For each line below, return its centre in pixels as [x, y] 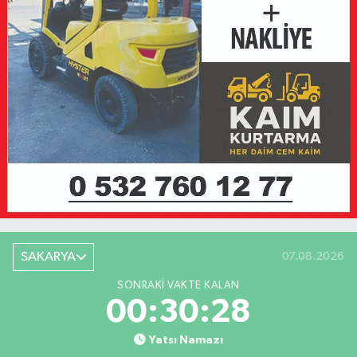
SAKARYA [48, 257]
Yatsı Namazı [186, 340]
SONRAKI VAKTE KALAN [178, 286]
